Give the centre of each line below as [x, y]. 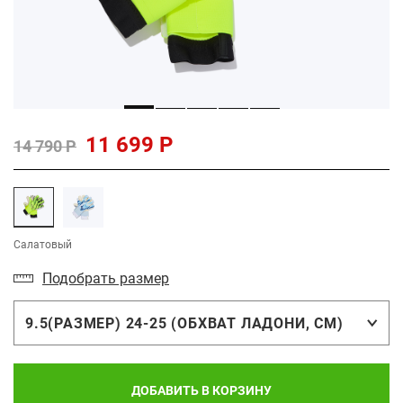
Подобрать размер [106, 278]
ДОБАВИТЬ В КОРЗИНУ [201, 390]
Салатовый [43, 245]
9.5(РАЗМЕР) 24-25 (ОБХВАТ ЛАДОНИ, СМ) [184, 323]
